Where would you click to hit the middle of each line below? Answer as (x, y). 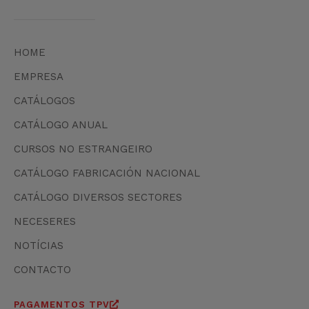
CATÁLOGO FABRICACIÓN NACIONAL (107, 173)
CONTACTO (42, 269)
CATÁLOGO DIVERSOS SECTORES (98, 197)
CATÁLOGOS (44, 100)
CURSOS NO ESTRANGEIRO (83, 149)
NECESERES (45, 221)
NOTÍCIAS (39, 245)
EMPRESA (39, 76)
